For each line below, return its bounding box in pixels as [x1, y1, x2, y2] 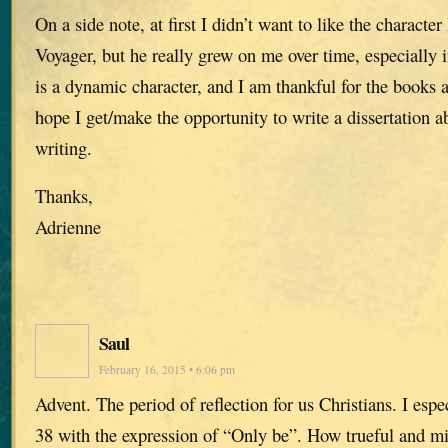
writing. [35, 135, 92, 161]
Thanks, [35, 182, 93, 208]
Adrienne [35, 213, 101, 239]
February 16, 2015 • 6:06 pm [99, 361, 235, 377]
